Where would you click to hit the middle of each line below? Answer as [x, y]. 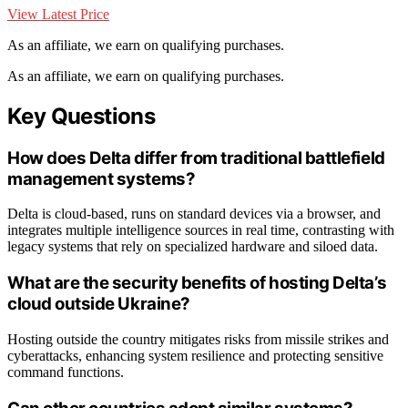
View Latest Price [58, 14]
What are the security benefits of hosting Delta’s [197, 283]
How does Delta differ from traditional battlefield [196, 158]
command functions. [66, 372]
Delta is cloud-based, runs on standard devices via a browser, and [194, 214]
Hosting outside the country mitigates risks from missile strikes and [198, 339]
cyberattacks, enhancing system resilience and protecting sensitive [195, 355]
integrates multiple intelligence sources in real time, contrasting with [201, 230]
